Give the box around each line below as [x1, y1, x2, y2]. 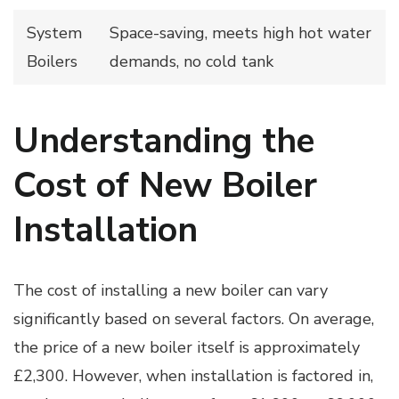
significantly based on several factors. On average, [13, 307, 374, 330]
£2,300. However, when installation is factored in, [13, 364, 373, 387]
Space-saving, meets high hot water [110, 21, 371, 44]
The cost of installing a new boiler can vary [13, 279, 328, 301]
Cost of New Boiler [13, 161, 317, 209]
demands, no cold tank [110, 50, 273, 72]
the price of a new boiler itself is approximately [13, 336, 360, 358]
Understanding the [13, 117, 314, 165]
